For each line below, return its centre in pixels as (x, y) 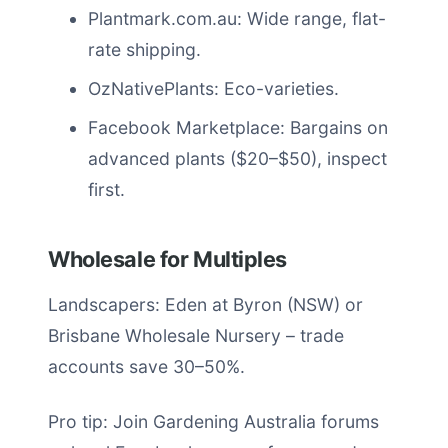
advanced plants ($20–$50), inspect (237, 158)
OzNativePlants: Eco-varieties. (213, 88)
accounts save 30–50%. (146, 366)
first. (106, 189)
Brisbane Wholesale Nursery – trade (196, 335)
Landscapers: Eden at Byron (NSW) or (205, 304)
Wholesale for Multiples (168, 259)
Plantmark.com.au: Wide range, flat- (237, 18)
